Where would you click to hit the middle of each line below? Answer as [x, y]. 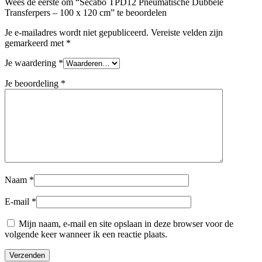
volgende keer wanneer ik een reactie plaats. [86, 234]
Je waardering [32, 63]
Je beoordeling [33, 83]
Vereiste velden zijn [187, 32]
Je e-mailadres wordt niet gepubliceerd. [77, 32]
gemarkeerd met [35, 43]
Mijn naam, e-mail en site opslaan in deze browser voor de [126, 223]
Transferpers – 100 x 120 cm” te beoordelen [86, 12]
